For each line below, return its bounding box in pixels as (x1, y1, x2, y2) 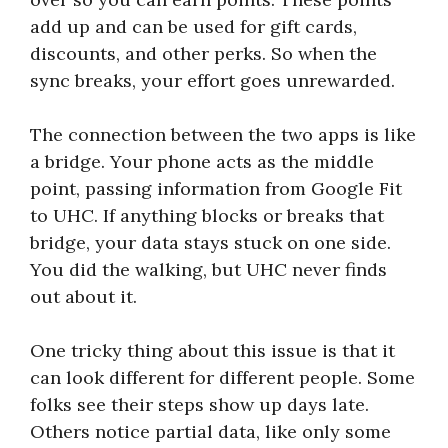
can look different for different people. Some (30, 365, 415, 389)
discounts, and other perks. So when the (30, 41, 377, 65)
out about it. (30, 284, 137, 308)
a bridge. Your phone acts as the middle (30, 149, 374, 173)
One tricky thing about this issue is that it (30, 338, 395, 362)
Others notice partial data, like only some (30, 419, 391, 443)
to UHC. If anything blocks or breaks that (30, 203, 384, 227)
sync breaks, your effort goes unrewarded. (30, 68, 395, 92)
